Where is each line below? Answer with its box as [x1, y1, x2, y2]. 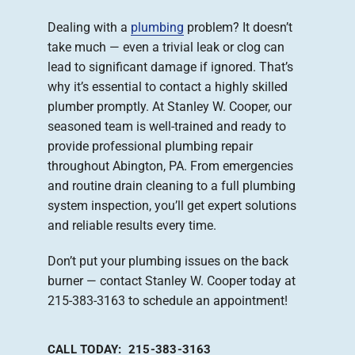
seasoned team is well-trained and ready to [48, 119, 286, 135]
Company [21, 25, 82, 42]
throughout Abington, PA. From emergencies [48, 158, 293, 174]
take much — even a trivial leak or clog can [48, 40, 284, 55]
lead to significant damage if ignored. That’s [48, 59, 293, 75]
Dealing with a [48, 20, 131, 36]
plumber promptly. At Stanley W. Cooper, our [48, 99, 292, 115]
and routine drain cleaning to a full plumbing [48, 178, 296, 194]
